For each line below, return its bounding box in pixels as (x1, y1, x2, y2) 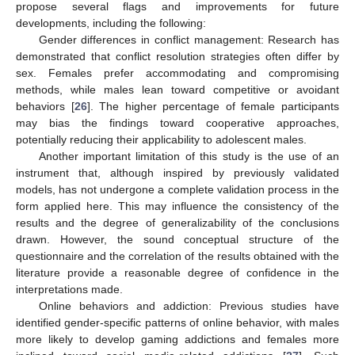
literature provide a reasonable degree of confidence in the (16, 265, 339, 279)
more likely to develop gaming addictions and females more (16, 332, 339, 345)
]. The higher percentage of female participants (86, 99, 340, 113)
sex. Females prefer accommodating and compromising (16, 66, 339, 79)
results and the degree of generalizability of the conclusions (16, 216, 339, 229)
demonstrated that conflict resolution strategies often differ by (16, 49, 339, 63)
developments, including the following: (16, 16, 206, 29)
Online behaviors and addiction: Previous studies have (38, 299, 339, 312)
